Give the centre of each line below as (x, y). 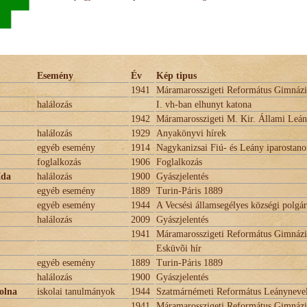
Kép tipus (176, 76)
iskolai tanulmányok (76, 292)
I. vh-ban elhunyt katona (204, 105)
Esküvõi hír (179, 248)
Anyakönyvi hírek (191, 133)
